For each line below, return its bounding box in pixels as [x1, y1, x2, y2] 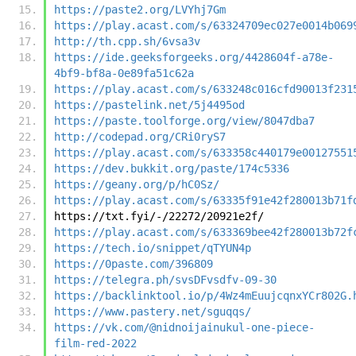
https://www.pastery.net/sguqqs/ [54, 304, 251, 318]
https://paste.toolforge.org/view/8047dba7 [54, 114, 315, 127]
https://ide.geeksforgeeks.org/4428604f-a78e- [54, 50, 334, 64]
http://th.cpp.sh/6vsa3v [54, 34, 200, 48]
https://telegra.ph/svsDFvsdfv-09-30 [54, 273, 277, 286]
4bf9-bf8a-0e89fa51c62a [54, 66, 194, 79]
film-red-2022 [54, 336, 137, 350]
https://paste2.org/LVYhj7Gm [54, 2, 226, 16]
